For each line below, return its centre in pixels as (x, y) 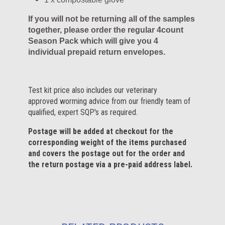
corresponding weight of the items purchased (107, 142)
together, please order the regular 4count (106, 30)
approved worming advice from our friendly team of (109, 101)
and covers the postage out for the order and (106, 153)
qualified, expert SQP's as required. (83, 112)
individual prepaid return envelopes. (97, 52)
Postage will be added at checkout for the (101, 131)
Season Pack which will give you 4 (93, 41)
